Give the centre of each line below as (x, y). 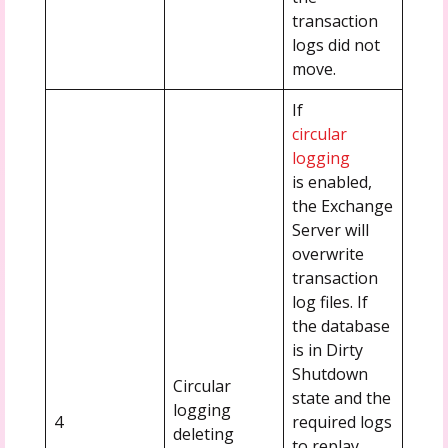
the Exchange (342, 205)
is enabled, (331, 181)
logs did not (335, 44)
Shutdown (329, 373)
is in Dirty (327, 349)
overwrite (327, 253)
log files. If (329, 301)
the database (340, 325)
